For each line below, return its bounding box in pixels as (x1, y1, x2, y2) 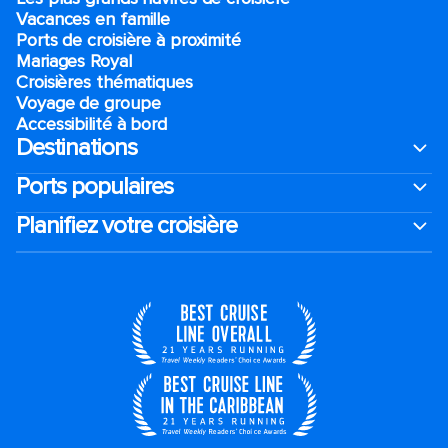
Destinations (16, 132, 137, 162)
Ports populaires (16, 171, 173, 201)
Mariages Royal (16, 49, 132, 72)
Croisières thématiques (16, 70, 193, 93)
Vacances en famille (16, 7, 171, 30)
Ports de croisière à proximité (16, 28, 241, 51)
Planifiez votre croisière (16, 210, 237, 240)
